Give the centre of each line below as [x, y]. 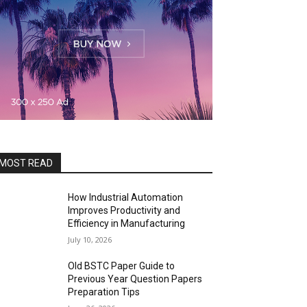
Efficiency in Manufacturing [127, 223]
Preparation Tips [104, 292]
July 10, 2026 [90, 239]
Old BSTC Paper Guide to [122, 266]
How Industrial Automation [126, 197]
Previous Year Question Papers [135, 279]
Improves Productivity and [124, 210]
